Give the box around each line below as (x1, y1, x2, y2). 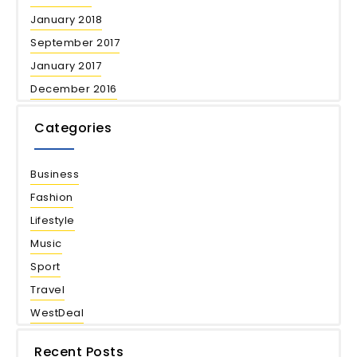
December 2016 (30, 81, 117, 96)
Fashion (30, 190, 73, 205)
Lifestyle (30, 213, 75, 228)
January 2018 (30, 12, 102, 27)
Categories (34, 119, 112, 137)
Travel (30, 282, 65, 297)
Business (30, 167, 79, 182)
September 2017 (30, 35, 120, 50)
